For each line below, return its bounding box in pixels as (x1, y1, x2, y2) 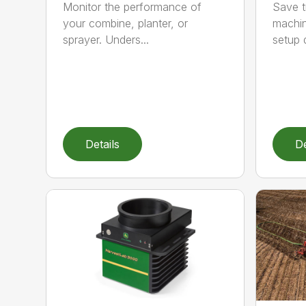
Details (85, 137, 120, 151)
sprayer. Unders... (63, 32, 150, 46)
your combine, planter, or (63, 16, 189, 30)
